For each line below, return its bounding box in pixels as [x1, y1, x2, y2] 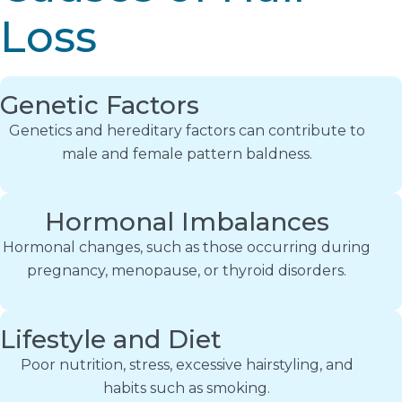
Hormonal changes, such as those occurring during [3, 239, 371, 257]
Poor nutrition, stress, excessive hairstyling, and [20, 355, 354, 373]
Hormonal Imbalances [44, 206, 329, 238]
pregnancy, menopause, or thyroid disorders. [27, 262, 346, 280]
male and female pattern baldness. [61, 144, 312, 162]
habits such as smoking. [103, 379, 270, 397]
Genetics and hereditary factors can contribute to [8, 121, 365, 139]
